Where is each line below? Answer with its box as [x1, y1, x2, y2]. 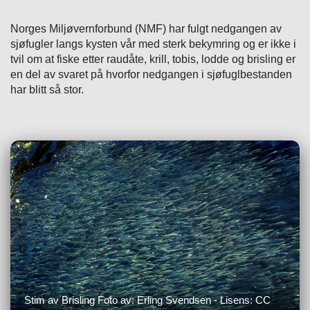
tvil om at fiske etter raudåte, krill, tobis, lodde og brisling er [10, 53, 295, 65]
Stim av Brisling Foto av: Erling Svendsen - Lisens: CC [24, 293, 271, 306]
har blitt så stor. [10, 84, 84, 95]
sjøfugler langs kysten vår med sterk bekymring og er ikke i [10, 38, 296, 50]
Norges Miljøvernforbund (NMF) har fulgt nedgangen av [10, 23, 282, 35]
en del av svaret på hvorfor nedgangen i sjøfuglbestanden [10, 69, 292, 80]
